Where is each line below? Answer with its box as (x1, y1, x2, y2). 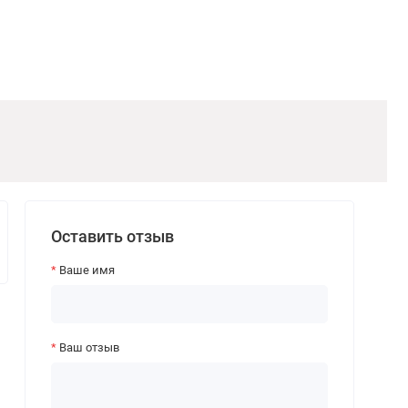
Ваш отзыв (58, 340, 119, 354)
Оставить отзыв (50, 226, 174, 246)
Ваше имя (58, 263, 115, 278)
